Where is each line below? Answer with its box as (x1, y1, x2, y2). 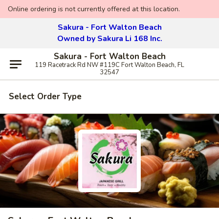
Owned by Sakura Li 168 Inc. (57, 33, 162, 44)
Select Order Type (9, 91, 82, 102)
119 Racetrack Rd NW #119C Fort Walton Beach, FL (35, 61, 184, 69)
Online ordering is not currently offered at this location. (8, 4, 180, 14)
